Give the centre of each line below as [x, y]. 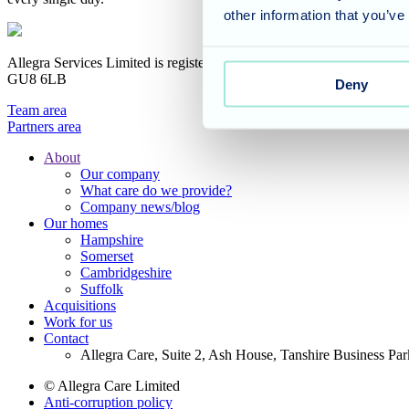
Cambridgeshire [126, 272]
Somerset [107, 256]
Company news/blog [140, 206]
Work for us [78, 321]
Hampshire [112, 239]
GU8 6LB [37, 79]
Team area [37, 110]
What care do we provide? [156, 190]
